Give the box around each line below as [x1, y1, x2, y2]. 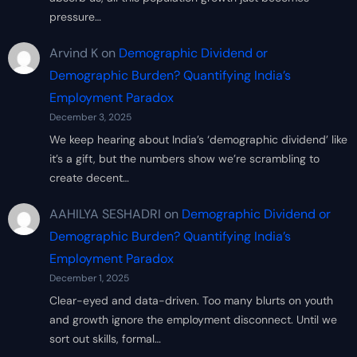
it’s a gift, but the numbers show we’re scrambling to [49, 151, 320, 167]
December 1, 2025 [49, 271, 129, 284]
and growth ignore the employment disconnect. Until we [49, 312, 337, 327]
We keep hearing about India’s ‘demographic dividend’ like [49, 132, 347, 147]
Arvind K [49, 45, 98, 62]
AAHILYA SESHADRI [49, 205, 161, 222]
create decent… [49, 171, 129, 186]
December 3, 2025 [49, 111, 131, 124]
